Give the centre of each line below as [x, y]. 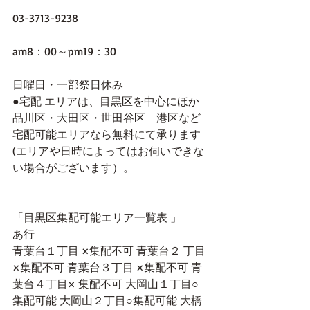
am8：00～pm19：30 [64, 51]
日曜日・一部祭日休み [68, 84]
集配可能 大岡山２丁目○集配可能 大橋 [107, 300]
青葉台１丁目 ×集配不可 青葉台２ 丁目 [109, 250]
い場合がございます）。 [73, 167]
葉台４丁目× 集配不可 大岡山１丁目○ [106, 283]
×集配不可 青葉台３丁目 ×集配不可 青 [107, 267]
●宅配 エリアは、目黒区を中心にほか [106, 101]
